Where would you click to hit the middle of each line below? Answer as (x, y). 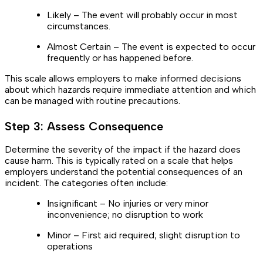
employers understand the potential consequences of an (124, 171)
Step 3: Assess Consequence (84, 126)
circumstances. (79, 26)
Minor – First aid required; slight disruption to (144, 235)
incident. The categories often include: (86, 183)
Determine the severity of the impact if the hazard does (123, 149)
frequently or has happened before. (120, 58)
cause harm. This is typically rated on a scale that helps (119, 160)
